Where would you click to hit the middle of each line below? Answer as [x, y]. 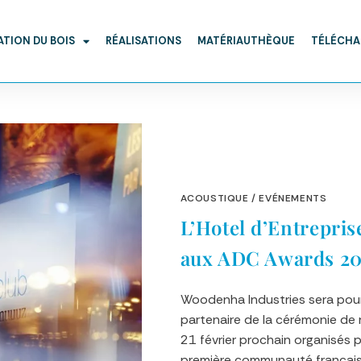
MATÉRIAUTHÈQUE [246, 41]
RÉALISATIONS [143, 41]
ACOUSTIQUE [214, 199]
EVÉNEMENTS [293, 199]
